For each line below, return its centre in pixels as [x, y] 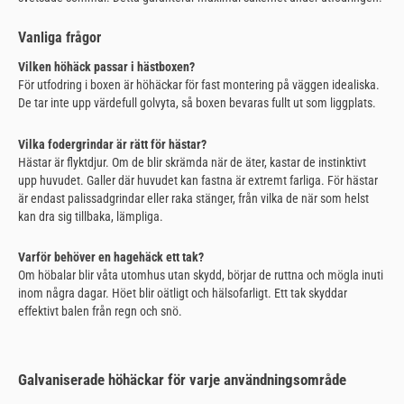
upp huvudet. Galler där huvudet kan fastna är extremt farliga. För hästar [198, 180]
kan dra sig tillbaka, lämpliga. [91, 216]
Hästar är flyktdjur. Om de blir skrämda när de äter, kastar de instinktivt [192, 162]
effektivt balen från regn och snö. [100, 312]
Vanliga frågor [60, 38]
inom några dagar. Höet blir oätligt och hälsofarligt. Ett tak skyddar [183, 294]
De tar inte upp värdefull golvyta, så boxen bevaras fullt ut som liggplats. [197, 102]
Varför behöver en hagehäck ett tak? [111, 257]
